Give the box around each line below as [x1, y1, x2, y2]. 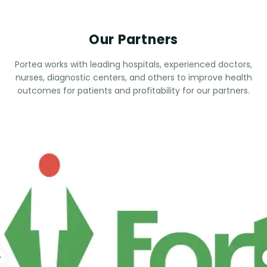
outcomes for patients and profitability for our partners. [17, 85, 250, 97]
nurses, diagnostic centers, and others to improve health [15, 72, 252, 84]
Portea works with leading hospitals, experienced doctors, [15, 58, 252, 71]
